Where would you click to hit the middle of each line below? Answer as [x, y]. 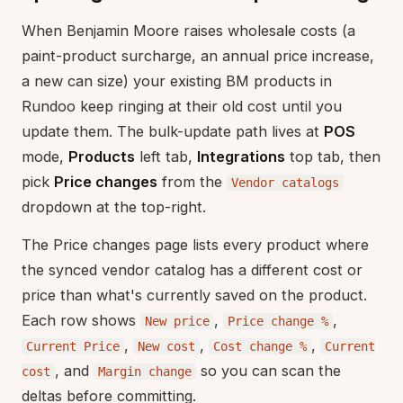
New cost [166, 346]
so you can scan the [269, 370]
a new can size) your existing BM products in [177, 81]
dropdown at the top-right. [114, 206]
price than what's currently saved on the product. [194, 295]
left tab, [166, 156]
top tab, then [333, 156]
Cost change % [260, 346]
